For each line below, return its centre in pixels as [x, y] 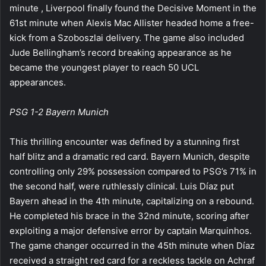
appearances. [38, 82]
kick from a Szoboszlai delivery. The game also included [127, 37]
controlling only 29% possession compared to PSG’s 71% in [133, 171]
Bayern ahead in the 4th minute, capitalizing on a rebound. [132, 201]
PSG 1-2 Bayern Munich [59, 112]
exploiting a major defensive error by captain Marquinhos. [131, 230]
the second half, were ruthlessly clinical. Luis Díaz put [122, 186]
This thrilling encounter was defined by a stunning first [124, 141]
